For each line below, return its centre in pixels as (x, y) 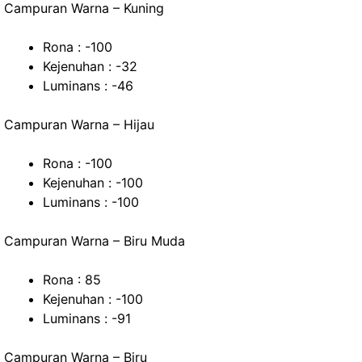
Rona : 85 (72, 280)
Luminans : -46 (88, 86)
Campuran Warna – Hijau (79, 124)
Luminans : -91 (87, 318)
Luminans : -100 (91, 202)
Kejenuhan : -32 (90, 66)
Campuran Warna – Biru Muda (95, 241)
